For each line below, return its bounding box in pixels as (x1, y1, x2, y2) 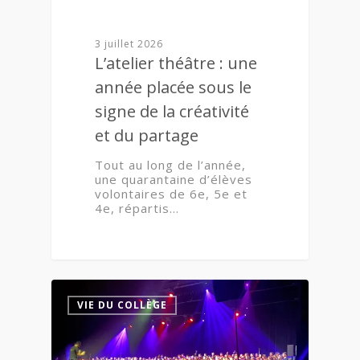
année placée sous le (95, 76, 252, 99)
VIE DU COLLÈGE (77, 297, 167, 312)
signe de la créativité (95, 100, 250, 123)
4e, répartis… (95, 200, 180, 217)
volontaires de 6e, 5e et (95, 186, 248, 202)
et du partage (95, 125, 199, 147)
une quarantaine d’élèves (95, 171, 253, 188)
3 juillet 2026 (95, 37, 164, 51)
